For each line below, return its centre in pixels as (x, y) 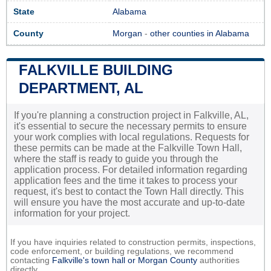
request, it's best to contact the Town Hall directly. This (129, 191)
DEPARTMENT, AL (81, 88)
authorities (218, 260)
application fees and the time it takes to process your (126, 180)
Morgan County (168, 260)
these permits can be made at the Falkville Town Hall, (128, 148)
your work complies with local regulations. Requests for (132, 137)
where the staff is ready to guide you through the (116, 158)
